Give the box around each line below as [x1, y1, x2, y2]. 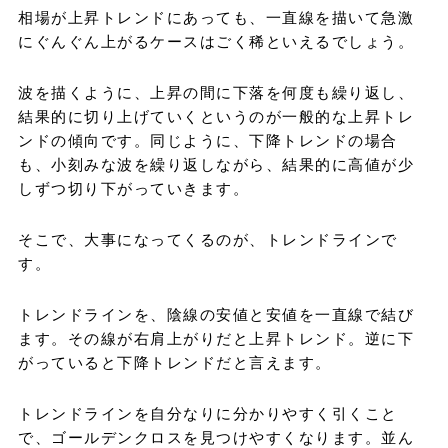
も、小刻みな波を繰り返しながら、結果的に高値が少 [18, 154, 414, 174]
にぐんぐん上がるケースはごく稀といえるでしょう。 [18, 31, 414, 51]
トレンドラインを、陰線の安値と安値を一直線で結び [18, 304, 414, 324]
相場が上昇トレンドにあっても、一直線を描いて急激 [18, 7, 414, 27]
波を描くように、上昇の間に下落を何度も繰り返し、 [18, 82, 414, 102]
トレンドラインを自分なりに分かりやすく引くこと [18, 403, 398, 423]
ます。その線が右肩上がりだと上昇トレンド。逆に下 [18, 328, 414, 348]
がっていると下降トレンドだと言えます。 [18, 352, 332, 372]
